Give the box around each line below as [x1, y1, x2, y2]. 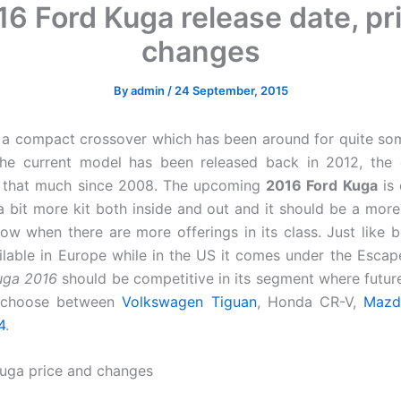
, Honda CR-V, [256, 292, 363, 311]
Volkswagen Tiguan [122, 292, 257, 311]
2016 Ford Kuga [266, 175, 378, 194]
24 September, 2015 [174, 82, 288, 98]
